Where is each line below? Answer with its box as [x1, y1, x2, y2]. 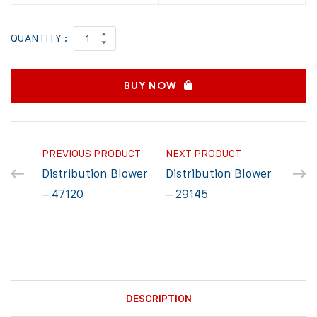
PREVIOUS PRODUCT [42, 146, 141, 160]
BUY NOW [124, 79, 177, 92]
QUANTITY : [11, 31, 68, 45]
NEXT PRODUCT [165, 146, 241, 160]
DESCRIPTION [125, 292, 192, 305]
